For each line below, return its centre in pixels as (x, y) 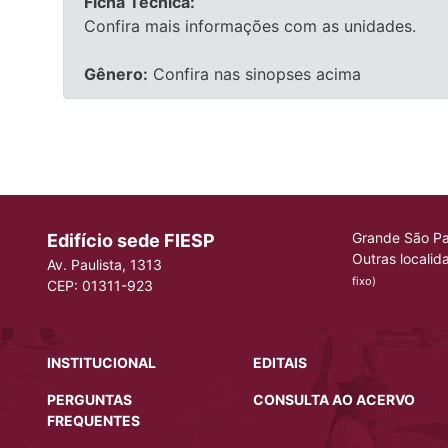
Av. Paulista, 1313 (104, 264)
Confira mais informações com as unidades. (250, 25)
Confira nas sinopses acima (254, 73)
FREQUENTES (93, 420)
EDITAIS (279, 362)
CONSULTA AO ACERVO (333, 399)
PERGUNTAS (89, 399)
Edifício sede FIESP (131, 240)
